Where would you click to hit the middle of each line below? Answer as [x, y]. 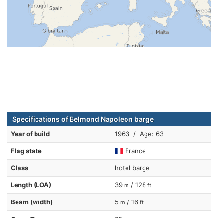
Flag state [26, 151]
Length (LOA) [31, 185]
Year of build [30, 134]
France [135, 151]
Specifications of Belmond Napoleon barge [83, 119]
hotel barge [132, 168]
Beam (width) [32, 202]
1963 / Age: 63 [139, 134]
